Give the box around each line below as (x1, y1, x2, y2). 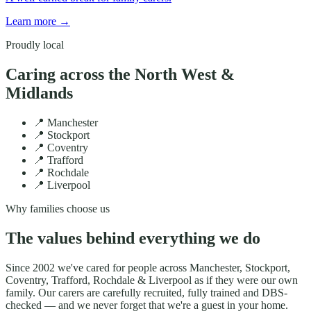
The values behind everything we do (6, 228, 260, 247)
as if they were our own (192, 274, 298, 286)
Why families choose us (6, 202, 110, 215)
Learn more (6, 15, 59, 28)
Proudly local (6, 39, 64, 51)
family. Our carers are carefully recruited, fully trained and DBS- (6, 286, 287, 299)
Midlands (6, 84, 73, 103)
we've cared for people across (55, 261, 187, 274)
